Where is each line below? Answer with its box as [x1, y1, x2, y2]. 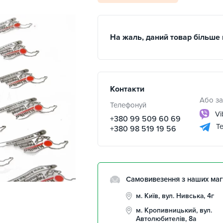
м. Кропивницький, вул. [136, 206, 212, 215]
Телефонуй [110, 101, 146, 110]
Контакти [110, 84, 144, 94]
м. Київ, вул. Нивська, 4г [136, 192, 214, 200]
